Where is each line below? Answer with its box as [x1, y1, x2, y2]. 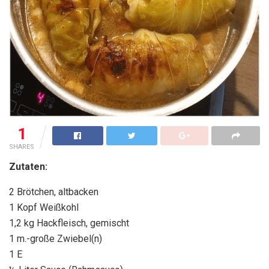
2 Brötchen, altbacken [9, 186, 98, 198]
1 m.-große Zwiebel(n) [9, 232, 102, 244]
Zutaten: [9, 160, 47, 172]
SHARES [9, 142, 34, 151]
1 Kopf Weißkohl [9, 201, 79, 213]
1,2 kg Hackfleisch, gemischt [9, 217, 129, 229]
